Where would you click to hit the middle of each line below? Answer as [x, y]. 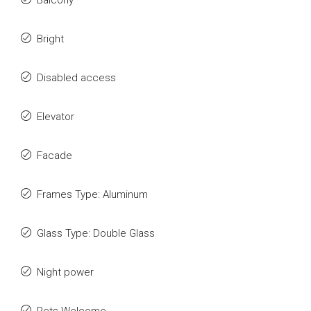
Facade [54, 155]
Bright [50, 39]
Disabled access [76, 78]
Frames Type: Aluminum [92, 194]
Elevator [56, 117]
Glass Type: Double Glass [96, 233]
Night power [65, 272]
